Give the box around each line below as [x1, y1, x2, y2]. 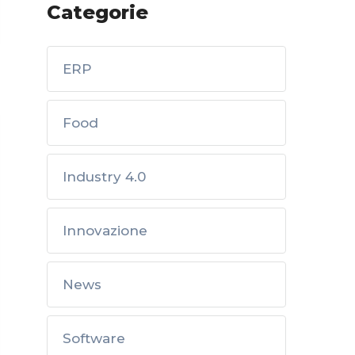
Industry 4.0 [63, 169, 146, 185]
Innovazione [63, 223, 147, 239]
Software [63, 330, 125, 346]
